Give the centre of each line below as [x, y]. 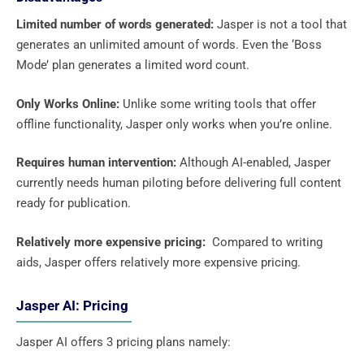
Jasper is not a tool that [282, 25]
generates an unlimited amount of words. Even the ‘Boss [169, 45]
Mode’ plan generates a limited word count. [134, 65]
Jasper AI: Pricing [74, 305]
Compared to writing [266, 242]
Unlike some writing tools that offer [219, 104]
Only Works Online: [69, 104]
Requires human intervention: [98, 163]
